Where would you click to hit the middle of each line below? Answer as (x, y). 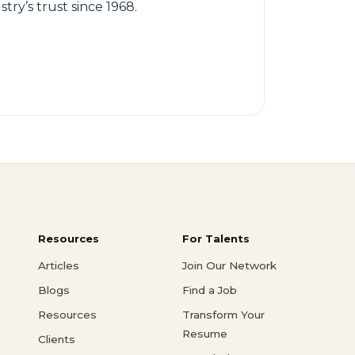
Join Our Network (229, 265)
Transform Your (223, 314)
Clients (57, 339)
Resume (205, 333)
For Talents (216, 238)
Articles (59, 265)
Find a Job (210, 290)
